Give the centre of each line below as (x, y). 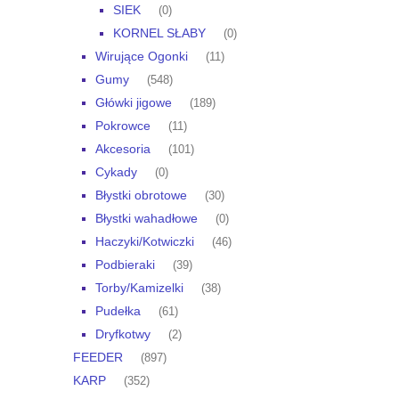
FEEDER (98, 358)
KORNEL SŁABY (159, 33)
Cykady (116, 172)
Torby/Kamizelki (139, 288)
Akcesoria (123, 149)
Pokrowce (123, 126)
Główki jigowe (134, 103)
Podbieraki (125, 265)
